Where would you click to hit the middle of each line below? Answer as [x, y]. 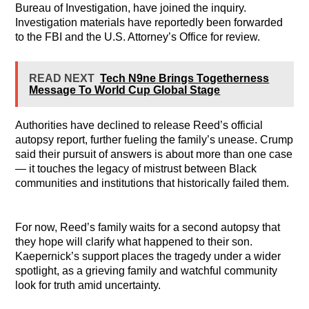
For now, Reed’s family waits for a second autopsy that [148, 227]
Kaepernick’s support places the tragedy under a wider [148, 256]
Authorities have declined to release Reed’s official [139, 126]
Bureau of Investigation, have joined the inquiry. [131, 8]
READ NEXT [62, 79]
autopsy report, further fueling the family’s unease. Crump [154, 140]
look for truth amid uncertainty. [88, 285]
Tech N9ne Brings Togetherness [185, 79]
